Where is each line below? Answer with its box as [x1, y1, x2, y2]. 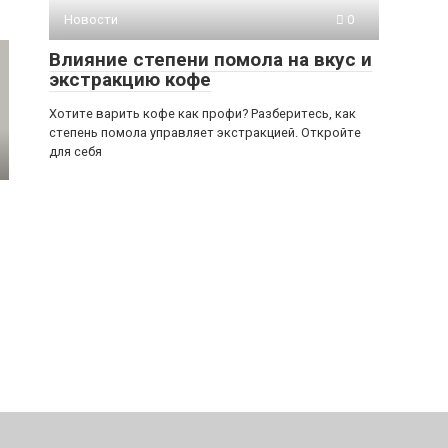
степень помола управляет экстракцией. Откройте [49, 124, 361, 140]
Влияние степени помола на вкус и [49, 47, 372, 71]
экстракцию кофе [49, 67, 211, 91]
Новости [64, 11, 118, 27]
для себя [49, 143, 102, 159]
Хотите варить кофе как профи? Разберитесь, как [49, 105, 356, 121]
